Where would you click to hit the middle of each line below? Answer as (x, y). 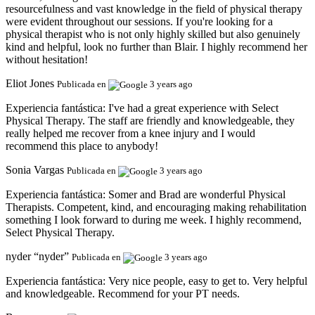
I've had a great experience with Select (193, 108)
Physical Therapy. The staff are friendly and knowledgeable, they (150, 121)
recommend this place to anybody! (82, 146)
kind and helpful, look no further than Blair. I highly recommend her (156, 47)
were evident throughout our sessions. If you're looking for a (139, 22)
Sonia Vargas (35, 170)
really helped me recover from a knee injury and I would (130, 134)
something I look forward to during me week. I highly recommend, (154, 220)
